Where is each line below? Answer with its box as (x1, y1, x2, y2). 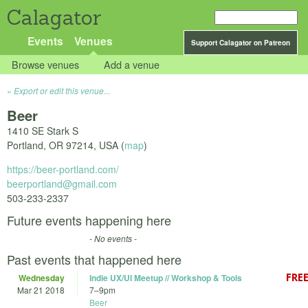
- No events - (89, 232, 137, 245)
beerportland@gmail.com (7, 177, 117, 191)
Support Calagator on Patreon (191, 38, 290, 47)
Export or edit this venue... (14, 85, 110, 97)
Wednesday (19, 272, 65, 285)
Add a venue (104, 57, 160, 72)
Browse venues (12, 57, 80, 72)
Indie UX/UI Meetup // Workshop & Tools (89, 272, 242, 285)
